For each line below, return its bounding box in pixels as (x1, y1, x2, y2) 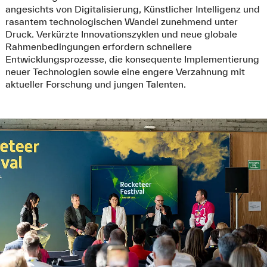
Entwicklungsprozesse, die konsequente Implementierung (5, 53, 259, 64)
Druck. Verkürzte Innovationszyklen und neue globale (5, 28, 237, 39)
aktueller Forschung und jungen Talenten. (5, 78, 186, 89)
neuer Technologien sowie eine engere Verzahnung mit (5, 66, 245, 77)
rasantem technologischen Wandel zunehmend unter (5, 15, 238, 27)
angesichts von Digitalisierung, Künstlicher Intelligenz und (5, 3, 260, 14)
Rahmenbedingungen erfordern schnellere (5, 41, 192, 52)
